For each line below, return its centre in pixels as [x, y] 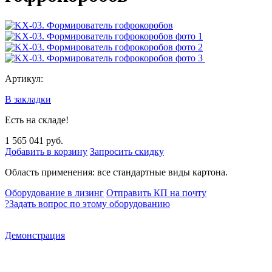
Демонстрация [35, 235]
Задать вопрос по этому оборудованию [90, 203]
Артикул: [24, 78]
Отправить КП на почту [156, 192]
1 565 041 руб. [34, 140]
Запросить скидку [127, 151]
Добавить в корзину [46, 151]
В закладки [28, 99]
